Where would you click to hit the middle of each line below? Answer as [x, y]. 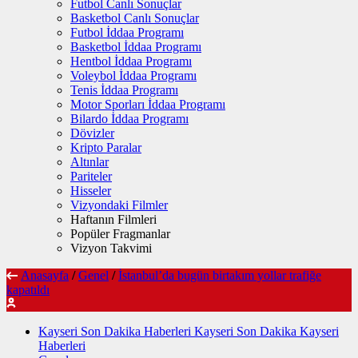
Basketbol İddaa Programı [136, 47]
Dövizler [92, 133]
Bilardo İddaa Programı [129, 119]
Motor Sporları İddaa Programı [148, 104]
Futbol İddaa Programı [127, 32]
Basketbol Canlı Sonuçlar [135, 18]
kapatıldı [28, 290]
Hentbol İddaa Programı [131, 61]
